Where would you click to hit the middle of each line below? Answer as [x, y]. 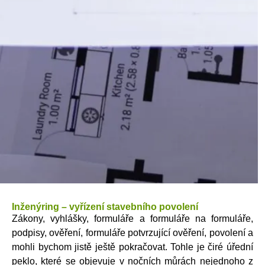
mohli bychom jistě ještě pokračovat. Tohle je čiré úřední [132, 247]
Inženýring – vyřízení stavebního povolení [105, 206]
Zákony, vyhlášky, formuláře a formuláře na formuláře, [132, 218]
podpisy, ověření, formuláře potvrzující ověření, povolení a [132, 232]
